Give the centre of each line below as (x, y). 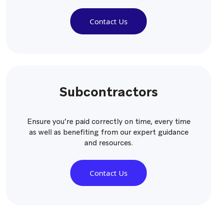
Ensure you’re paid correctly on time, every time (108, 122)
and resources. (108, 143)
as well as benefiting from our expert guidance (108, 132)
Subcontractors (108, 92)
